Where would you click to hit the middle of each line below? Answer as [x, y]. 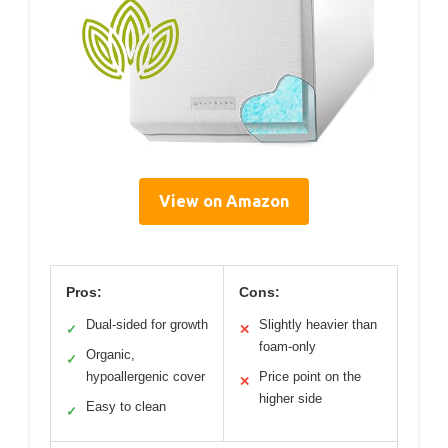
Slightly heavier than [318, 325]
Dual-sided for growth [147, 325]
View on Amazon [224, 201]
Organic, [110, 355]
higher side [290, 399]
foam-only [287, 347]
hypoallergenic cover [145, 377]
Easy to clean [126, 407]
